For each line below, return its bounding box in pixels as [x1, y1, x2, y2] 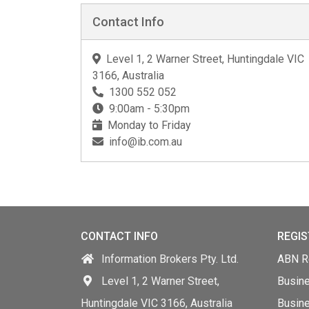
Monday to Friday [108, 119, 191, 132]
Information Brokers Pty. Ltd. [101, 252, 239, 266]
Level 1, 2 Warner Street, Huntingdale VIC [106, 52, 304, 66]
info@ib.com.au [109, 135, 182, 148]
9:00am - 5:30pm [109, 102, 190, 115]
